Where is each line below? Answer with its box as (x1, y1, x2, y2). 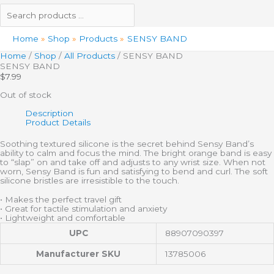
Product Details (25, 117, 91, 127)
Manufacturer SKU (36, 248, 120, 259)
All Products (64, 50, 115, 61)
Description (25, 108, 74, 118)
